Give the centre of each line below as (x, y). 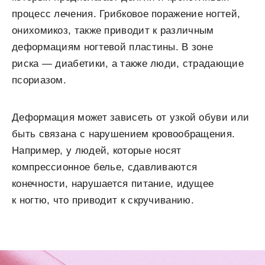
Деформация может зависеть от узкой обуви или (131, 117)
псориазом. (39, 80)
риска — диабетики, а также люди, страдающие (128, 63)
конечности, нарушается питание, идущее (113, 183)
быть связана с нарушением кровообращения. (124, 134)
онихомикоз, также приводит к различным (113, 30)
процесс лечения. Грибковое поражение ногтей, (126, 14)
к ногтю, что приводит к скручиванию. (103, 200)
